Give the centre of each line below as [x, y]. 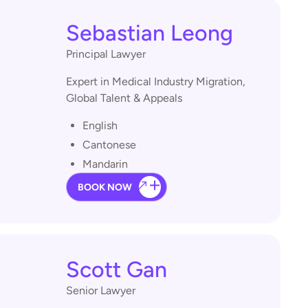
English [100, 125]
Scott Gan [117, 269]
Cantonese [109, 145]
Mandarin [105, 164]
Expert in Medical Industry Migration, [156, 81]
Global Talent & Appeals [127, 98]
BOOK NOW [105, 187]
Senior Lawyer [101, 290]
